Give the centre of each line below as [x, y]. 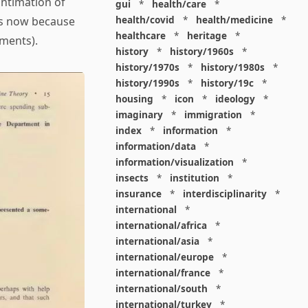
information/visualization [174, 162]
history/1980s [232, 67]
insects [132, 178]
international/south [161, 288]
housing [134, 99]
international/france [163, 273]
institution [194, 178]
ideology [235, 99]
